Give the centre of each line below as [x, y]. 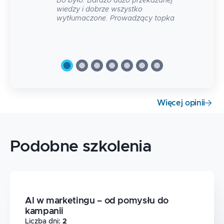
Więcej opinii [181, 103]
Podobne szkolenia [81, 147]
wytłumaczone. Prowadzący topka [115, 18]
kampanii [44, 211]
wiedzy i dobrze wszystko [99, 9]
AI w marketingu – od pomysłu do [97, 201]
